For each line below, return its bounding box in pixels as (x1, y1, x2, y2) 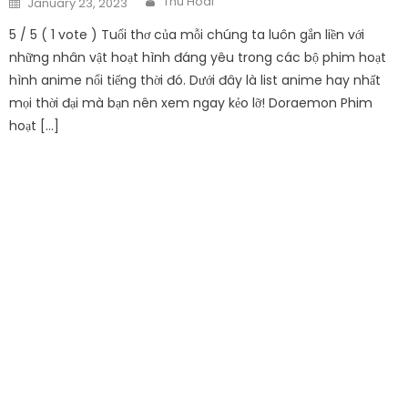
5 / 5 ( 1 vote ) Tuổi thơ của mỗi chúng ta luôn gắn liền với (9, 25, 365, 44)
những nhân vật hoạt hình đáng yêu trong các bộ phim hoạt (9, 47, 387, 66)
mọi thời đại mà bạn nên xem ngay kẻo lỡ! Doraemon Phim (9, 93, 373, 112)
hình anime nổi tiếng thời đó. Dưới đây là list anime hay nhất (9, 70, 382, 89)
